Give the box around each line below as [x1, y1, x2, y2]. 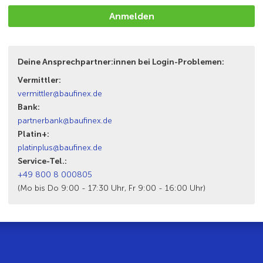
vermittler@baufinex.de [18, 88, 102, 99]
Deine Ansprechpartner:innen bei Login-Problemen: [18, 56, 224, 67]
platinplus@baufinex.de [18, 142, 102, 153]
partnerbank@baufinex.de [18, 115, 112, 126]
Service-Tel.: [18, 156, 67, 166]
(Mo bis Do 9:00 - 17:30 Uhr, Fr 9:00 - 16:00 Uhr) [18, 183, 205, 193]
